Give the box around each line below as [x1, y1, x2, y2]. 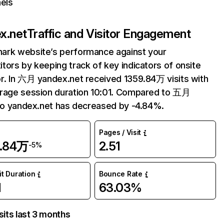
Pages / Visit [98, 128, 141, 136]
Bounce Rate [98, 169, 142, 178]
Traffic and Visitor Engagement [26, 26, 191, 41]
